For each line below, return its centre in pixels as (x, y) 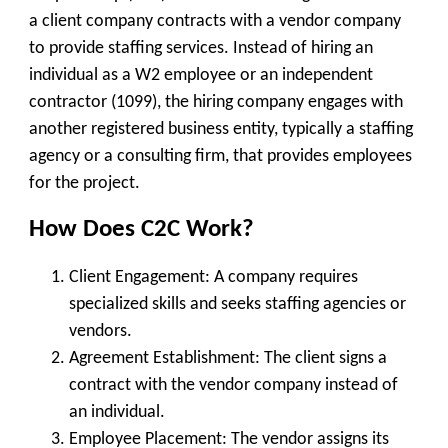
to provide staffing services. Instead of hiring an (201, 48)
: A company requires (281, 277)
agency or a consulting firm (127, 156)
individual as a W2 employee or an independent (201, 75)
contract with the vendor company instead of (233, 385)
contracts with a (216, 21)
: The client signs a (321, 358)
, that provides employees (318, 156)
